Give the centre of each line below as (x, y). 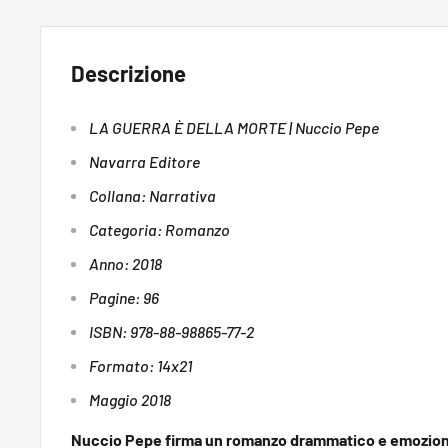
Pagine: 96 (124, 297)
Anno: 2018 (125, 263)
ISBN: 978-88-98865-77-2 (171, 331)
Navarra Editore (144, 161)
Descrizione (128, 72)
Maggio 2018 (131, 399)
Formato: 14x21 (140, 365)
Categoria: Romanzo (159, 229)
